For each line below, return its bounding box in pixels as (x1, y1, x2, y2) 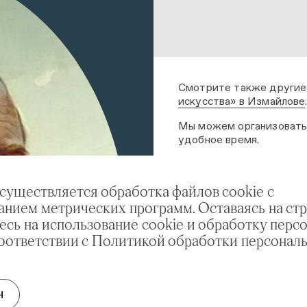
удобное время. (178, 133, 260, 147)
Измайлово (195, 245, 253, 259)
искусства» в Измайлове (178, 95, 306, 108)
